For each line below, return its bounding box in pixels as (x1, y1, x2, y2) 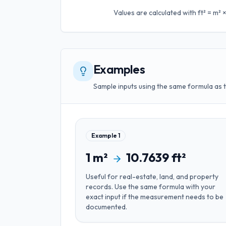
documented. (86, 202, 127, 211)
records (86, 182, 111, 191)
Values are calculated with (113, 8, 198, 17)
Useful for (86, 172, 120, 181)
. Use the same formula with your (111, 182, 215, 191)
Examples (93, 62, 145, 77)
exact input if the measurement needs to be (86, 192, 223, 201)
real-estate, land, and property (120, 172, 218, 181)
